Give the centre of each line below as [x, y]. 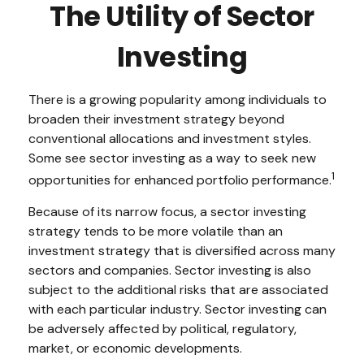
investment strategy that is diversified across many [182, 251]
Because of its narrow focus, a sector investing [167, 212]
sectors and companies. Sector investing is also [170, 271]
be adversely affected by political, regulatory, [162, 329]
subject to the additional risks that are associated [178, 290]
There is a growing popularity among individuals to [178, 100]
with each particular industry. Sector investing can [178, 310]
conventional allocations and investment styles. [170, 139]
